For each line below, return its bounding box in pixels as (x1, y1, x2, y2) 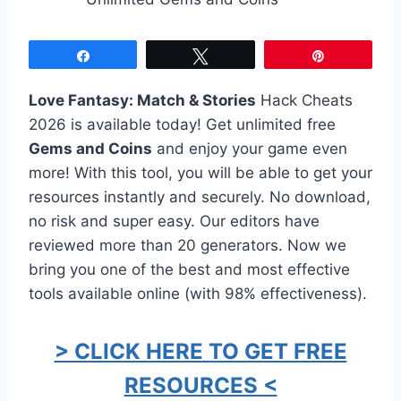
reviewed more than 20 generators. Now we (29, 235, 346, 254)
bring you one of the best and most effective (29, 260, 350, 278)
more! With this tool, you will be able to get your (29, 163, 372, 182)
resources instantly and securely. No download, (29, 187, 371, 206)
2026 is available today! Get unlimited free (29, 115, 336, 133)
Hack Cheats (256, 90, 353, 109)
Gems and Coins (29, 139, 152, 158)
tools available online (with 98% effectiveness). (29, 284, 367, 303)
